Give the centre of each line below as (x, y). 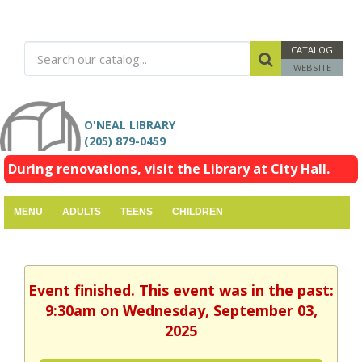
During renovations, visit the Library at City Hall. (169, 169)
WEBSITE (312, 67)
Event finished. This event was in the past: (181, 290)
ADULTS (82, 212)
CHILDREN (198, 212)
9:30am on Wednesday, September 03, (181, 311)
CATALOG (312, 50)
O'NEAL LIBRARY (135, 125)
